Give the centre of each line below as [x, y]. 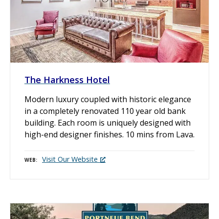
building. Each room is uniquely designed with [108, 122]
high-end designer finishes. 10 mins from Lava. [109, 134]
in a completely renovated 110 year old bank [105, 111]
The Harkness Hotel [67, 79]
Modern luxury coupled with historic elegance [108, 99]
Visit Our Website [70, 159]
